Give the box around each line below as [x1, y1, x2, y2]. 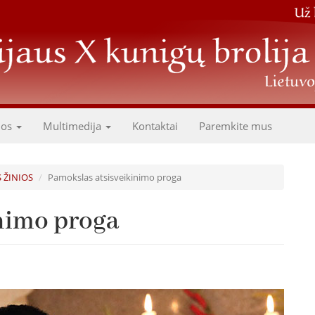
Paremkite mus [199, 119, 272, 133]
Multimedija [43, 119, 104, 133]
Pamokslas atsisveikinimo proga [48, 171, 181, 184]
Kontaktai [132, 119, 178, 133]
